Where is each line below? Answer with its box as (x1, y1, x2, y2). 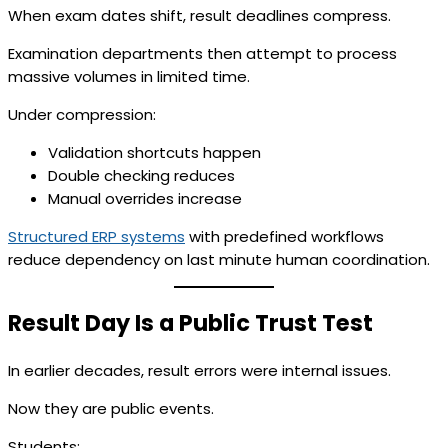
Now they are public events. (8, 397, 214, 419)
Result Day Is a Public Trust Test (8, 307, 373, 340)
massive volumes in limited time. (8, 65, 250, 87)
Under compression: (8, 103, 156, 125)
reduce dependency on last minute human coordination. (8, 248, 430, 270)
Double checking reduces (48, 164, 235, 186)
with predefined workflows (185, 225, 384, 247)
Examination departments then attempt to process (8, 42, 397, 64)
